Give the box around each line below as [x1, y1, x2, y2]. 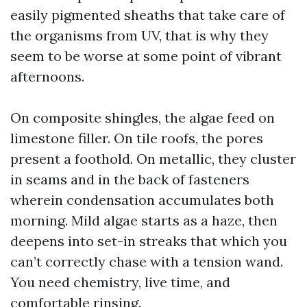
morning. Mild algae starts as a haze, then [10, 212, 278, 229]
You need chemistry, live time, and [10, 273, 230, 291]
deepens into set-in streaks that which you [10, 232, 287, 249]
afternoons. [10, 68, 84, 85]
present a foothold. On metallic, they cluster [10, 150, 296, 167]
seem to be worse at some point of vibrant [10, 47, 282, 64]
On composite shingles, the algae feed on [10, 109, 275, 126]
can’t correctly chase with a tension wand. [10, 253, 283, 270]
